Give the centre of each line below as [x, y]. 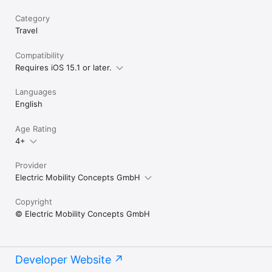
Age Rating [36, 129]
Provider [31, 165]
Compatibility [39, 56]
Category [32, 19]
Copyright [34, 202]
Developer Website [63, 260]
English [29, 104]
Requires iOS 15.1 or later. [63, 68]
